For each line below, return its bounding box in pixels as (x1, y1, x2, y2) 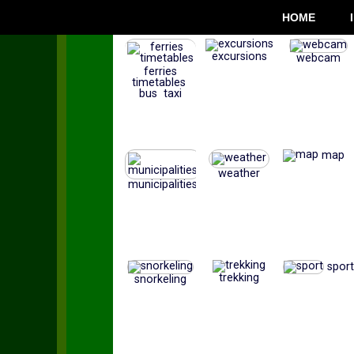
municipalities (127, 178, 198, 191)
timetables (131, 76, 189, 89)
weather (218, 167, 261, 180)
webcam (296, 51, 341, 65)
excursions (211, 50, 267, 63)
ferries (143, 65, 177, 78)
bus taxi (138, 87, 182, 100)
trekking (219, 271, 260, 284)
